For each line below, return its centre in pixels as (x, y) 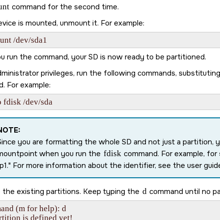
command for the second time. (64, 7)
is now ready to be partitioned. (152, 57)
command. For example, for (170, 154)
